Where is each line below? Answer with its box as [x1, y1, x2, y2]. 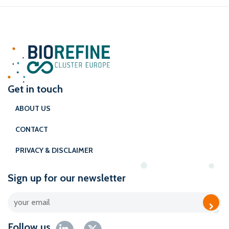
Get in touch [8, 83, 63, 96]
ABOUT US [15, 104, 51, 113]
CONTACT [15, 125, 48, 134]
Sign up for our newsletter [8, 172, 126, 185]
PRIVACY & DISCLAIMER [15, 146, 93, 155]
